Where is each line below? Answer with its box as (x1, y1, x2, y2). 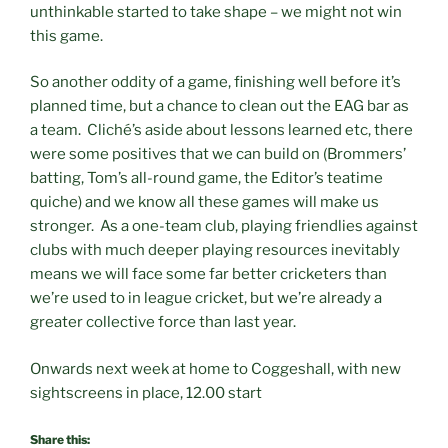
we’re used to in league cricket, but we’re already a (30, 289, 382, 308)
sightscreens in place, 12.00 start (30, 383, 262, 402)
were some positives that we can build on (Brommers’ (30, 145, 406, 164)
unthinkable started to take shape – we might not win (30, 2, 402, 21)
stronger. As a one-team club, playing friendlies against (30, 217, 418, 236)
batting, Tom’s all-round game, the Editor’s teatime (30, 169, 383, 188)
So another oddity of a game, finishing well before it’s (30, 73, 401, 92)
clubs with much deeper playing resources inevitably (30, 241, 400, 260)
